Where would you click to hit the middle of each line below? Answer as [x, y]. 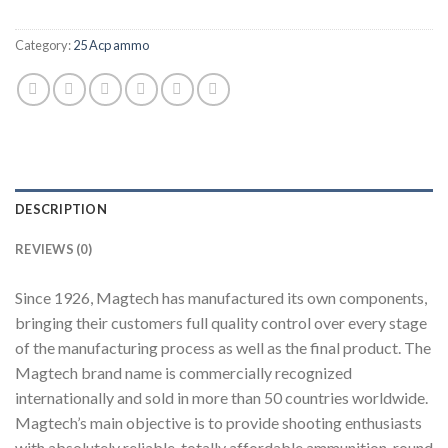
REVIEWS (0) [53, 249]
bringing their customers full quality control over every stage [221, 323]
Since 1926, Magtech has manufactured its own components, [221, 298]
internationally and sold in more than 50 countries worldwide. [221, 398]
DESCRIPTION [61, 209]
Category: [44, 45]
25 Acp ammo [111, 45]
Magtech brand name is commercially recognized [183, 373]
